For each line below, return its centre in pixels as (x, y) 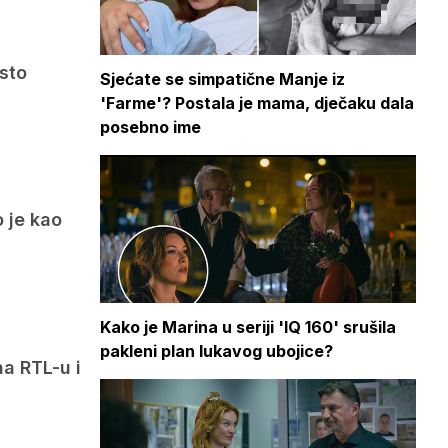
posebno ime (150, 127)
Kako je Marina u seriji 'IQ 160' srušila (248, 326)
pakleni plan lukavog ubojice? (216, 350)
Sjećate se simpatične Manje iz (222, 79)
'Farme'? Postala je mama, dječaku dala (257, 103)
